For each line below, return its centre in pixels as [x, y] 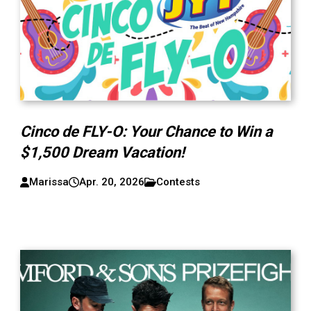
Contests [178, 182]
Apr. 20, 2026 [112, 182]
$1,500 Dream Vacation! [103, 152]
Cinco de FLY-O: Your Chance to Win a [147, 132]
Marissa [49, 182]
